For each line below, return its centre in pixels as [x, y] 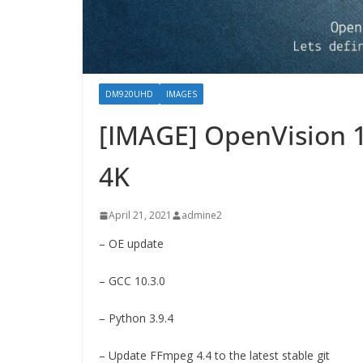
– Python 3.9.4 [136, 318]
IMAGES [181, 94]
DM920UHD [129, 94]
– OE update [131, 244]
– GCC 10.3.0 [132, 281]
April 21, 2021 [140, 216]
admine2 [202, 216]
